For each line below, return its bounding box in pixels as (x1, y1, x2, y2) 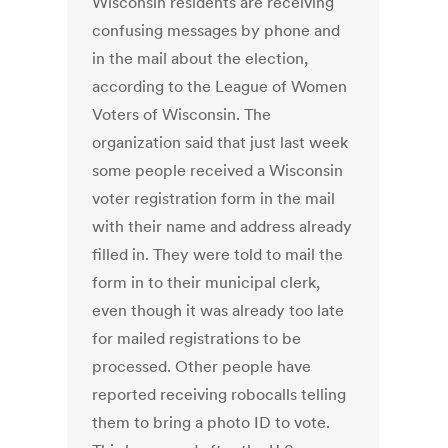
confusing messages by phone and (92, 20, 341, 41)
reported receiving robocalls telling (92, 384, 347, 405)
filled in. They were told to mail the (92, 244, 344, 265)
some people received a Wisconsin (92, 160, 344, 181)
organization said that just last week (92, 132, 349, 153)
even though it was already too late (92, 300, 345, 321)
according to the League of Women (92, 76, 348, 97)
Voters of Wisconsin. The (92, 104, 272, 125)
